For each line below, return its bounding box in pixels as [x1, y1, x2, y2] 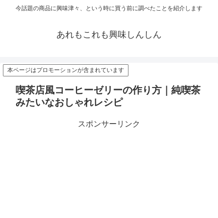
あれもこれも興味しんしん [56, 30, 162, 40]
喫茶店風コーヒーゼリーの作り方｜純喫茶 [16, 85, 200, 96]
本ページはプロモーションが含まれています [7, 67, 124, 74]
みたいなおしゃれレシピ [16, 97, 123, 108]
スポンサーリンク [78, 120, 140, 128]
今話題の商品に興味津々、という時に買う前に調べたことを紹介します [16, 5, 202, 12]
